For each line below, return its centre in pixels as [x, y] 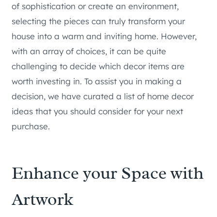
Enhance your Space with [108, 173]
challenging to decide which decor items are [98, 66]
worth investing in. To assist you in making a [97, 81]
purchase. [31, 126]
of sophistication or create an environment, [95, 6]
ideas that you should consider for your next [97, 111]
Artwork [43, 199]
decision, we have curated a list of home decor [103, 96]
